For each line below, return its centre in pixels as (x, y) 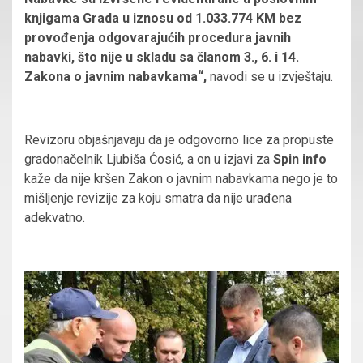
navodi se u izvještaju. (273, 76)
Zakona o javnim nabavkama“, (117, 76)
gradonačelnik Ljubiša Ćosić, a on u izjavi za (149, 159)
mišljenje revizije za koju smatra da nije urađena (158, 198)
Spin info (300, 159)
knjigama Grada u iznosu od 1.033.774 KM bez (163, 18)
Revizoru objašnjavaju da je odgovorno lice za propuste (179, 139)
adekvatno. (56, 217)
